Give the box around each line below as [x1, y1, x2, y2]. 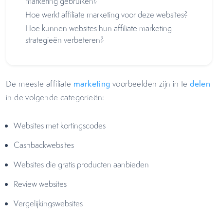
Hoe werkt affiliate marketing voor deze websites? [25, 9, 188, 20]
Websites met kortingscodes [14, 120, 106, 131]
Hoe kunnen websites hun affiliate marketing [25, 23, 172, 34]
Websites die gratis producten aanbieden [14, 159, 149, 170]
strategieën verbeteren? [25, 35, 104, 45]
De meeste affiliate [6, 78, 73, 89]
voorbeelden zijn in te [110, 78, 190, 89]
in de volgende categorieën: [6, 92, 107, 103]
